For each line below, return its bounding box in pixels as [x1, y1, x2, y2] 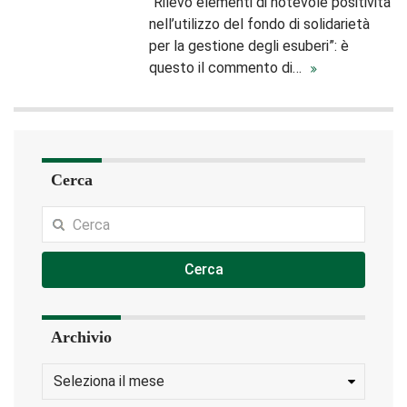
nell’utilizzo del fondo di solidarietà [149, 15, 371, 33]
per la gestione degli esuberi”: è [149, 37, 350, 55]
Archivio [51, 328, 112, 346]
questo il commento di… [149, 59, 306, 76]
